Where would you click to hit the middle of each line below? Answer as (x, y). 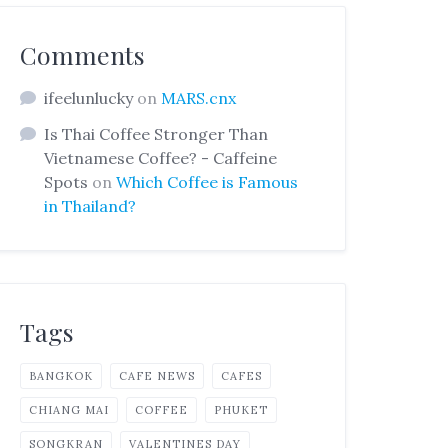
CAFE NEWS (157, 375)
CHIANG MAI (69, 409)
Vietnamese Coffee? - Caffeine (161, 157)
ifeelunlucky (89, 97)
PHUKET (241, 409)
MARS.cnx (199, 97)
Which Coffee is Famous (207, 181)
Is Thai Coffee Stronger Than (156, 133)
